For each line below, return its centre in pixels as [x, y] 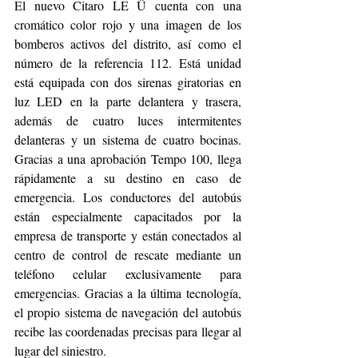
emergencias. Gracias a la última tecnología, [128, 292]
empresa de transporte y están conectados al [128, 235]
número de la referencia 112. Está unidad [128, 62]
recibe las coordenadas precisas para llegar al [128, 331]
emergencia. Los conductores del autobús [128, 197]
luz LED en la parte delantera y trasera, [128, 101]
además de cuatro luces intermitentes [128, 120]
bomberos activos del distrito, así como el [128, 43]
